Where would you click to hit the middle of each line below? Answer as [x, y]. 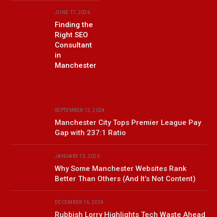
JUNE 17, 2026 [72, 12]
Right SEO [71, 35]
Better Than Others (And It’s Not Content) [125, 178]
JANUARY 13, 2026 [77, 156]
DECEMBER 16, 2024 [79, 202]
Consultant [73, 45]
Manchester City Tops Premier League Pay [128, 122]
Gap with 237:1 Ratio [90, 132]
